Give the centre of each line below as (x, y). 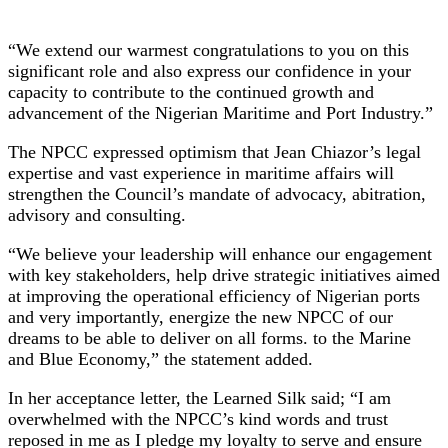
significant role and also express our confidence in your (209, 70)
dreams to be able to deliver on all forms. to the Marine (209, 337)
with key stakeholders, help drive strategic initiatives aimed (224, 274)
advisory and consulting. (97, 214)
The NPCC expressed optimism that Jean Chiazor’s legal (214, 151)
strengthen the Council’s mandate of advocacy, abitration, (217, 193)
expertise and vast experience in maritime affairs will (201, 172)
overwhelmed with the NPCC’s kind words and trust (198, 418)
